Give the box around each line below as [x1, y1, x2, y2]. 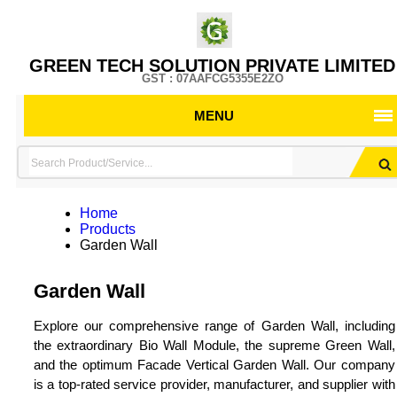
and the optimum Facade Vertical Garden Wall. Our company [33, 357, 395, 372]
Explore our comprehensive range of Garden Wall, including [33, 318, 395, 333]
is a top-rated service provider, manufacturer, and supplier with [33, 377, 395, 392]
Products [79, 222, 136, 237]
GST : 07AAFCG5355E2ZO [141, 72, 284, 85]
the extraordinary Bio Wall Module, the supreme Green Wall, [33, 338, 395, 353]
